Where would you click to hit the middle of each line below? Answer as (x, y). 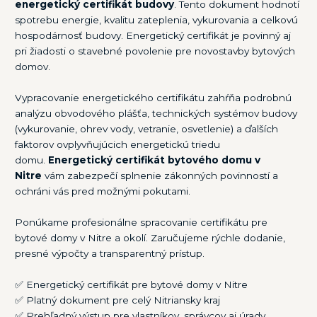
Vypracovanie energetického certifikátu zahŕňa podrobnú (154, 97)
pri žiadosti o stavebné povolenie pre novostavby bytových (155, 51)
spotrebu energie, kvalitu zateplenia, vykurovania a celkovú (157, 19)
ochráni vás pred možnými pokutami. (103, 191)
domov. (33, 66)
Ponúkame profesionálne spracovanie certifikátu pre (142, 222)
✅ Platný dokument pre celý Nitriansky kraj (118, 300)
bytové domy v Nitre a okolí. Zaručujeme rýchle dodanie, (150, 237)
